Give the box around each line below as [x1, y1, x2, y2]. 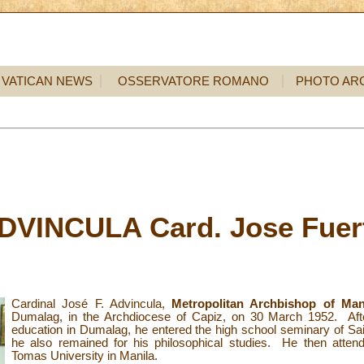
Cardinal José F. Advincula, [11, 297, 172, 310]
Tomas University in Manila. [11, 349, 158, 362]
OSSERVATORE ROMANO [118, 75, 269, 88]
